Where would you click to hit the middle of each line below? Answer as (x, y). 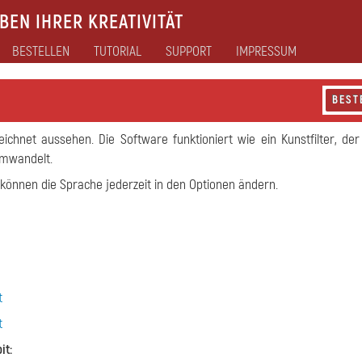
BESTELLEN (41, 51)
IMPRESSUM (266, 51)
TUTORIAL (118, 51)
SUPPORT (189, 51)
